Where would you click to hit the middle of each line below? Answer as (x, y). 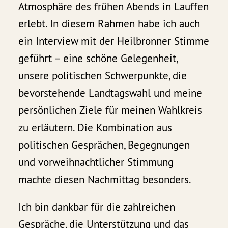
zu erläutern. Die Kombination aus (95, 127)
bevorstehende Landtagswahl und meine (110, 93)
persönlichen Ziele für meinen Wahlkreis (110, 110)
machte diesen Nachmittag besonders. (105, 179)
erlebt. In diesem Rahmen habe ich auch (109, 23)
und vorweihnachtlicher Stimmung (96, 162)
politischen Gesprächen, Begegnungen (104, 145)
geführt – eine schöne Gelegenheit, (98, 58)
